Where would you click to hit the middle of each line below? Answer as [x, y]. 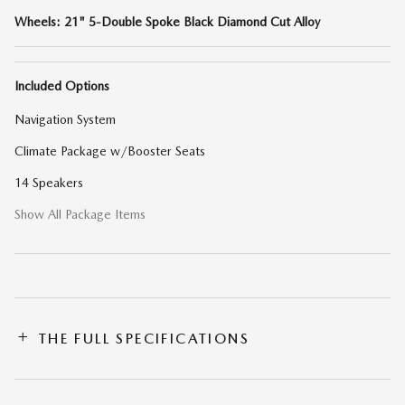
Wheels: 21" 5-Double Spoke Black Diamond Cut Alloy [167, 21]
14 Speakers [49, 182]
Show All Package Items [80, 214]
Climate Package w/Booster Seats [110, 151]
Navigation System [65, 119]
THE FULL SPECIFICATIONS [144, 338]
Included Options [62, 85]
